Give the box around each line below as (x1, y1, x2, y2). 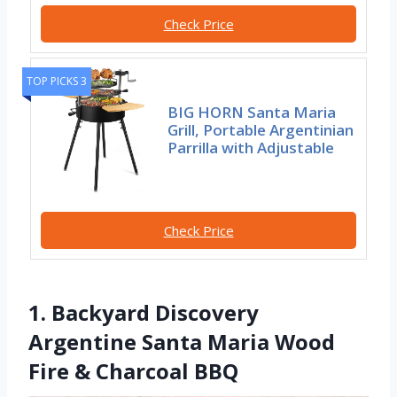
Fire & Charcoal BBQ (28, 356, 238, 386)
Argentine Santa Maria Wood (28, 327, 335, 357)
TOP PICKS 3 (27, 74, 87, 90)
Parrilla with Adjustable (167, 137, 335, 159)
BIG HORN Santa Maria (167, 102, 337, 123)
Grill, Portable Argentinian (167, 120, 354, 141)
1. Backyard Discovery (28, 298, 259, 328)
